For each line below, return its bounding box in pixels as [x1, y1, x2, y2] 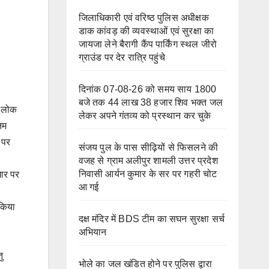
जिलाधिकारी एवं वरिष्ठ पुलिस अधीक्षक [78, 13, 209, 23]
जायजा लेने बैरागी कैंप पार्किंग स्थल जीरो [78, 39, 217, 49]
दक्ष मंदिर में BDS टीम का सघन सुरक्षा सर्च [78, 214, 225, 224]
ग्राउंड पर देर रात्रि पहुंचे [78, 52, 165, 62]
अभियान [78, 227, 107, 237]
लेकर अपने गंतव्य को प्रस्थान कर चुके [78, 110, 211, 121]
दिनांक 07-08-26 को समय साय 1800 [78, 84, 217, 94]
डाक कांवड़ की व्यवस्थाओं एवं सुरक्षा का [78, 26, 214, 36]
